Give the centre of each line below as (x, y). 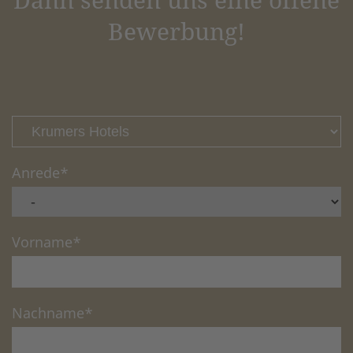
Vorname (42, 242)
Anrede (36, 173)
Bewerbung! (176, 32)
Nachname (48, 313)
